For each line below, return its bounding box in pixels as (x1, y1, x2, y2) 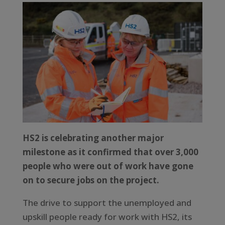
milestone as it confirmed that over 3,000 (22, 146, 198, 158)
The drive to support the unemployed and (22, 196, 191, 208)
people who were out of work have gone (22, 160, 193, 172)
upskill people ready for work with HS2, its (22, 210, 192, 222)
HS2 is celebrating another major (22, 132, 164, 144)
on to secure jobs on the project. (22, 174, 159, 186)
